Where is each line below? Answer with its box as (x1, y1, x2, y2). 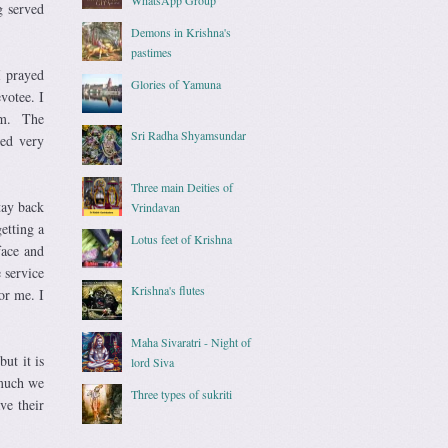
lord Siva (131, 353, 175, 370)
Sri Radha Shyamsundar (131, 127, 247, 144)
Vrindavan (131, 198, 181, 215)
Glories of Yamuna (131, 75, 222, 92)
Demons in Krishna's (131, 23, 232, 40)
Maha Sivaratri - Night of (131, 333, 252, 350)
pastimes (131, 43, 173, 60)
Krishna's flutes (131, 282, 206, 299)
